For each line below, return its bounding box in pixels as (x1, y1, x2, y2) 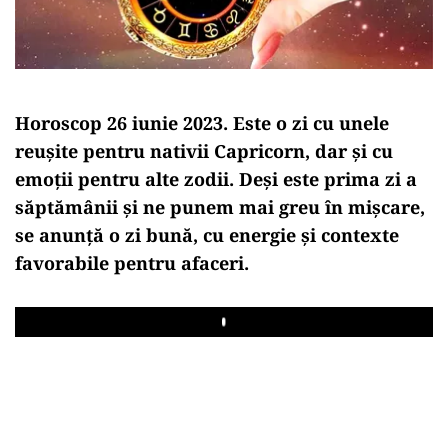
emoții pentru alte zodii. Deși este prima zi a (15, 166, 417, 191)
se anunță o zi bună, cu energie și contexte (15, 222, 399, 247)
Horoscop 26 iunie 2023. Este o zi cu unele (15, 110, 389, 135)
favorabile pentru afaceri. (15, 250, 249, 275)
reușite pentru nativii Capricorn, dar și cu (15, 138, 393, 163)
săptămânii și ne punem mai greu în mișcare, (15, 194, 425, 219)
